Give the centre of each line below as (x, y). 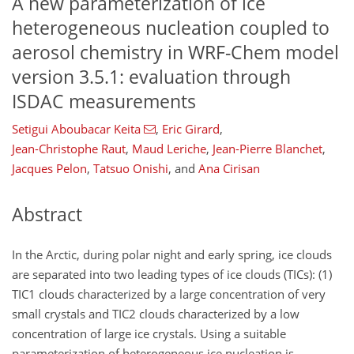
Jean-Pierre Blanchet (267, 149)
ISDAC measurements (104, 101)
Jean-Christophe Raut (69, 149)
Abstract (47, 215)
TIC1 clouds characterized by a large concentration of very (169, 294)
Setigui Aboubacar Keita (76, 129)
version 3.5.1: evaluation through (151, 77)
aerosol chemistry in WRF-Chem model (175, 52)
